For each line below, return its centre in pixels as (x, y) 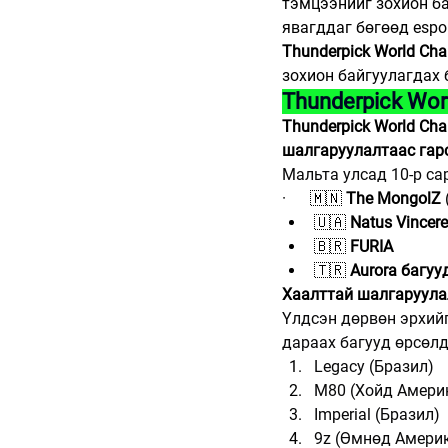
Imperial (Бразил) (377, 414)
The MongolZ (393, 198)
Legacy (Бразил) (374, 366)
